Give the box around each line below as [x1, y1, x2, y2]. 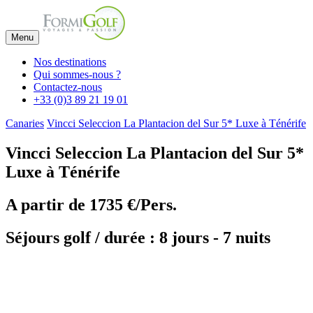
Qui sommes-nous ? [34, 68, 121, 80]
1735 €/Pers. [89, 195, 177, 214]
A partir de [6, 195, 89, 214]
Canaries [6, 117, 44, 129]
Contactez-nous [34, 81, 102, 93]
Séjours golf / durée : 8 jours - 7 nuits [6, 228, 270, 247]
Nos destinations [34, 56, 106, 68]
